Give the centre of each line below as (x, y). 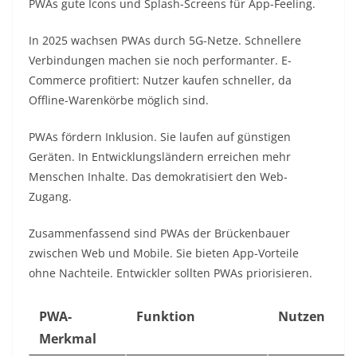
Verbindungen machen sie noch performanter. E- (160, 61)
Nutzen (302, 317)
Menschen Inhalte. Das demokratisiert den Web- (158, 177)
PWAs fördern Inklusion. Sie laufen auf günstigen (160, 137)
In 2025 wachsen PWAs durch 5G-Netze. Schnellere (165, 41)
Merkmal (68, 339)
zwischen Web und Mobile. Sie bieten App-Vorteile (164, 253)
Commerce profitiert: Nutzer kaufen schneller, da (160, 80)
